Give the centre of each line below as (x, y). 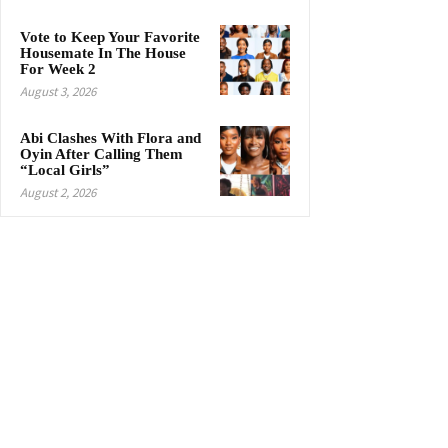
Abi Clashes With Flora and (110, 138)
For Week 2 (58, 69)
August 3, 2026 (58, 92)
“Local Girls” (65, 170)
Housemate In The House (103, 53)
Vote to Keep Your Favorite (110, 37)
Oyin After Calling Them (101, 154)
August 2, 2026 (58, 193)
